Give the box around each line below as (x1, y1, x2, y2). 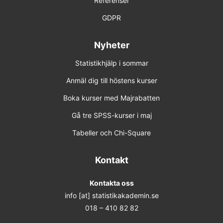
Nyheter (94, 40, 129, 50)
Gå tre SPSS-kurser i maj (71, 111, 152, 119)
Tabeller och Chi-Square (72, 128, 151, 137)
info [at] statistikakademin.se (64, 191, 159, 200)
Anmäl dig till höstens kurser (66, 76, 157, 85)
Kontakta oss (89, 179, 134, 187)
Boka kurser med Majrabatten (63, 94, 160, 102)
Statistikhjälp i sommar (75, 59, 148, 67)
